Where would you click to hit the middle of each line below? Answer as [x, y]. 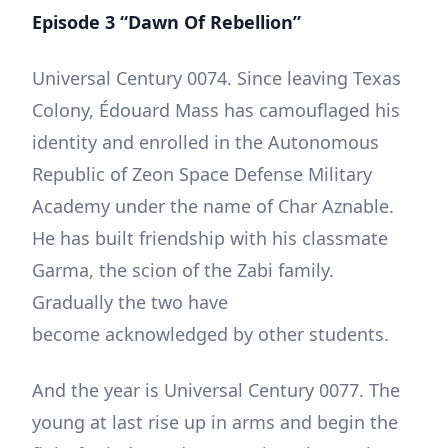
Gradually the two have [130, 301]
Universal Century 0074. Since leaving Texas [216, 77]
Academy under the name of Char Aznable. [213, 205]
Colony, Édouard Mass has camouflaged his [216, 109]
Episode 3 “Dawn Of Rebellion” [166, 21]
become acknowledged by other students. [210, 333]
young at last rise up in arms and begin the [215, 421]
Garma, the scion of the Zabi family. [183, 269]
